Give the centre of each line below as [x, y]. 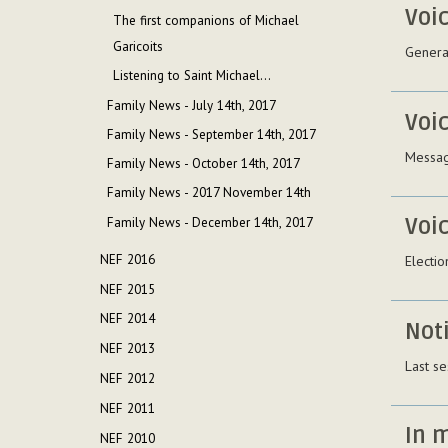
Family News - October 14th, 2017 [203, 164]
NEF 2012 [128, 379]
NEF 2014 [128, 319]
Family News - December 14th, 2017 [209, 222]
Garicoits [138, 46]
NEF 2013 [128, 349]
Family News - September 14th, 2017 [211, 134]
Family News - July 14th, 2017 [191, 105]
